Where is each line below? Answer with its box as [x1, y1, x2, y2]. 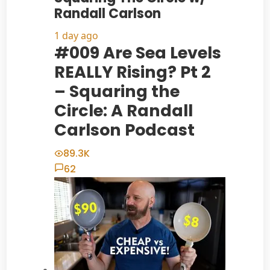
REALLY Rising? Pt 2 [54, 61, 211, 84]
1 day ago [54, 29, 98, 43]
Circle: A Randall [54, 99, 193, 122]
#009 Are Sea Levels [54, 42, 221, 64]
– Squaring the [54, 80, 180, 103]
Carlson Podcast [54, 119, 195, 142]
